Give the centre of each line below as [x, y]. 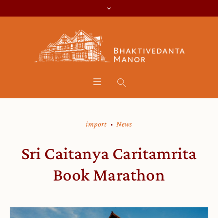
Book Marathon [109, 175]
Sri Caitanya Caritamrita [109, 153]
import [96, 124]
